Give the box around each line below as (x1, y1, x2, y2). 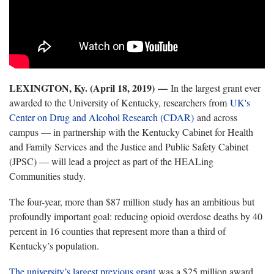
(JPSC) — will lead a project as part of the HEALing (9, 155, 213, 168)
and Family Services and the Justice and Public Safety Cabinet (9, 140, 248, 154)
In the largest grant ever (168, 81, 261, 95)
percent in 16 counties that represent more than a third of (9, 224, 226, 238)
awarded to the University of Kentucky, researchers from (9, 96, 230, 109)
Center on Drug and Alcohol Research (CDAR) (9, 111, 194, 124)
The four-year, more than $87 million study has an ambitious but (9, 195, 254, 209)
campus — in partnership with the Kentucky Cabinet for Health (9, 125, 253, 139)
